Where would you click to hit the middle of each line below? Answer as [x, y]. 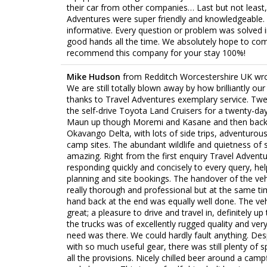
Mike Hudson [95, 76]
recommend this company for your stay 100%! [156, 52]
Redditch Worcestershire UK [198, 76]
